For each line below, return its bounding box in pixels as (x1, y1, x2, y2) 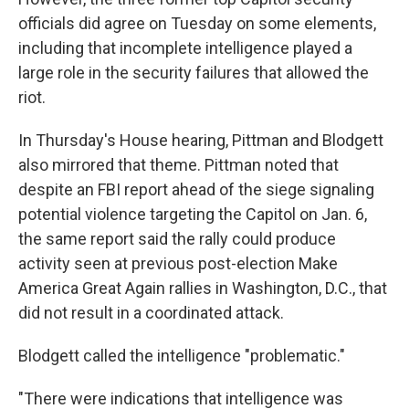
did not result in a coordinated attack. (18, 303, 284, 323)
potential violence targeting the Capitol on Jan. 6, (18, 204, 367, 225)
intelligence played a (205, 38, 352, 58)
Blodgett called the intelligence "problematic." (18, 346, 345, 366)
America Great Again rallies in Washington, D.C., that (18, 278, 387, 299)
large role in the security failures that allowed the (18, 63, 369, 83)
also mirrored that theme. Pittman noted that (18, 155, 339, 175)
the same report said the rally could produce (18, 229, 336, 249)
